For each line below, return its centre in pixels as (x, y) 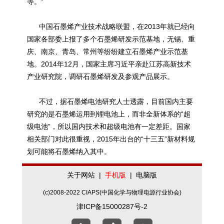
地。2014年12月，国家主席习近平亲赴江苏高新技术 (109, 64)
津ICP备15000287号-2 (112, 206)
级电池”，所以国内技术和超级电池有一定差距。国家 (109, 126)
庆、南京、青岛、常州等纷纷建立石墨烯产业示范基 (107, 51)
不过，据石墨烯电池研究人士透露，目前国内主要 (110, 101)
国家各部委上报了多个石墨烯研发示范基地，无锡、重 (111, 39)
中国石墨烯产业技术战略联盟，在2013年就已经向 (111, 26)
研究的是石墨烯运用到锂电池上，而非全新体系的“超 (109, 114)
